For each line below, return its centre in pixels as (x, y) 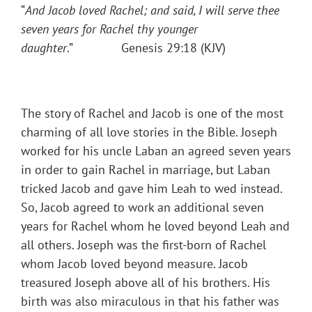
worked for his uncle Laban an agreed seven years (156, 151)
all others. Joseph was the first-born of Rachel (143, 245)
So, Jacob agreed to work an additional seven (142, 208)
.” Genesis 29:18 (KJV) (146, 48)
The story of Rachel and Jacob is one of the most (152, 114)
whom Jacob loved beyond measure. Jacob (134, 264)
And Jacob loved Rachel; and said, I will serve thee (152, 10)
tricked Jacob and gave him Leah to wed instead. (151, 189)
